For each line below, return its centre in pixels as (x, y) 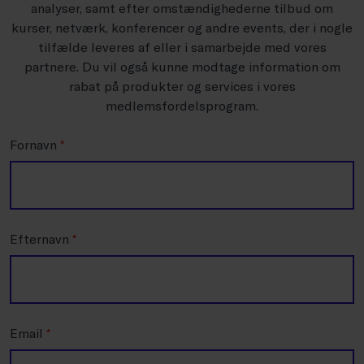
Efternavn (41, 238)
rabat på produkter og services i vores (182, 85)
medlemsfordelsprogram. (182, 105)
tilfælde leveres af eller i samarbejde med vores (182, 46)
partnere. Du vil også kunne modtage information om (182, 66)
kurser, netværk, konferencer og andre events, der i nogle (182, 27)
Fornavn (35, 144)
